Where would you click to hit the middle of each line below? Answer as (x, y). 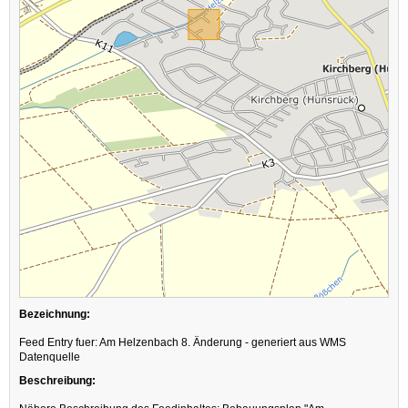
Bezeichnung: (55, 314)
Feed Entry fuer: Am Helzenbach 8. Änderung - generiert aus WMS (183, 342)
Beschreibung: (57, 381)
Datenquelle (50, 357)
